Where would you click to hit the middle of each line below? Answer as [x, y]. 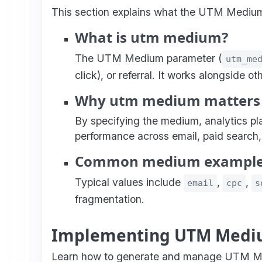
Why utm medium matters [168, 100]
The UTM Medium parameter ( [149, 58]
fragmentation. [110, 199]
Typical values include [129, 182]
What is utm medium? [151, 37]
